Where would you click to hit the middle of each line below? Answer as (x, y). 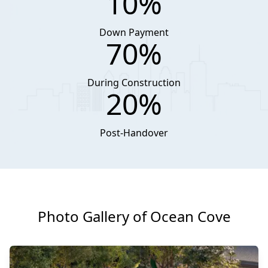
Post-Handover (134, 133)
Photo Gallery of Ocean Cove (134, 217)
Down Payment (134, 33)
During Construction (134, 83)
